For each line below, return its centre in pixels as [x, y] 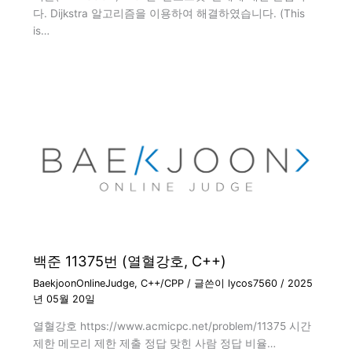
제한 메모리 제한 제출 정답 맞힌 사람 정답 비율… [154, 344]
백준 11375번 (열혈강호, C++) [129, 261]
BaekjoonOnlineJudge [83, 283]
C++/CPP [162, 283]
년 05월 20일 [64, 299]
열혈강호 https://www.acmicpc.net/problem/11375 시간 [172, 326]
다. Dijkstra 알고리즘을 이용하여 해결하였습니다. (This [169, 14]
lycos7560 [254, 283]
